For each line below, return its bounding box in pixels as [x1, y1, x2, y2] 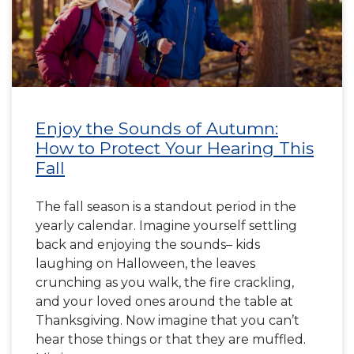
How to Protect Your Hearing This [36, 138, 314, 158]
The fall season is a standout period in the [36, 199, 296, 214]
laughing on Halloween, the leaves [36, 256, 255, 271]
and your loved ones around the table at [36, 294, 293, 309]
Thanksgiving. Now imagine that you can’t [36, 313, 299, 328]
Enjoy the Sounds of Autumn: [36, 119, 278, 138]
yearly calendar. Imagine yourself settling [36, 218, 297, 233]
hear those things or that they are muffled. [36, 332, 306, 347]
